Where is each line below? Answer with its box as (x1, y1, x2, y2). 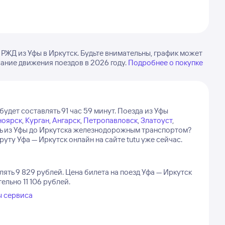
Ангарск (52, 116, 80, 125)
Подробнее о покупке (128, 58, 203, 67)
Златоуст (140, 116, 172, 125)
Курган (25, 116, 49, 125)
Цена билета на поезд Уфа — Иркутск (65, 167, 192, 177)
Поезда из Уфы (117, 106, 168, 116)
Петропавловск (83, 116, 138, 125)
